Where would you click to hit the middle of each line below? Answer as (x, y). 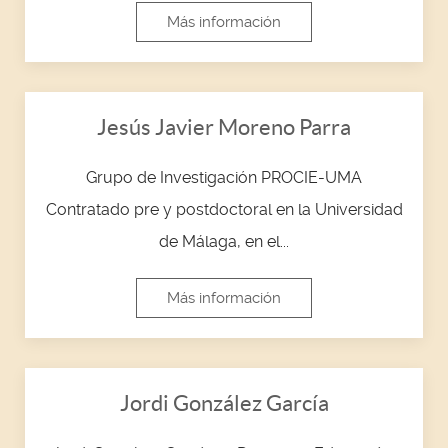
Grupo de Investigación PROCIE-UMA (224, 177)
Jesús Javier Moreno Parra (224, 126)
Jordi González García (224, 402)
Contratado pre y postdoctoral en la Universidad (224, 209)
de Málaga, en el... (224, 241)
